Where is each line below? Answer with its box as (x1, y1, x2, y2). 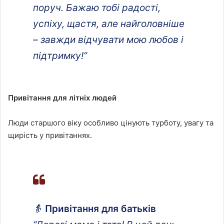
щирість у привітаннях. (8, 130, 92, 140)
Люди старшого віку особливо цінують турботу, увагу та (8, 117, 213, 127)
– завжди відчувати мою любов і (33, 33, 183, 45)
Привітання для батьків (45, 202, 156, 214)
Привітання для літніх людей (8, 92, 116, 102)
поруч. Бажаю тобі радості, (33, 1, 160, 13)
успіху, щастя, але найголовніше (33, 17, 184, 29)
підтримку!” (33, 49, 87, 61)
